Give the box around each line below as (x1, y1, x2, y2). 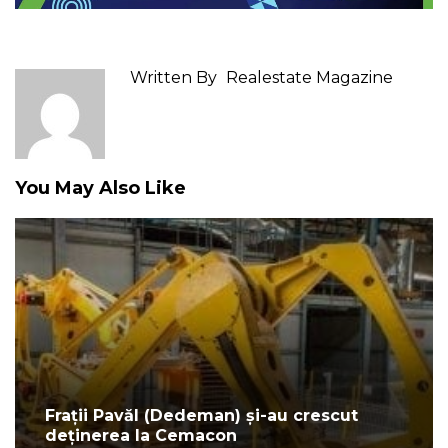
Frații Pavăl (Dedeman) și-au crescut (45, 406, 358, 426)
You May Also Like (15, 177, 186, 200)
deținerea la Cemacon (45, 426, 237, 446)
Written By (130, 68, 217, 88)
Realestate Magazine (226, 68, 393, 88)
